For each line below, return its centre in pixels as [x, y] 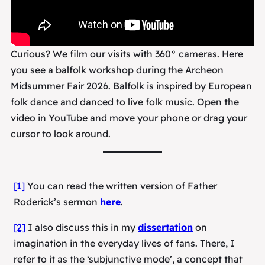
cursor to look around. [61, 133]
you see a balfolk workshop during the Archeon [117, 70]
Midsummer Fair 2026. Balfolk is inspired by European [132, 85]
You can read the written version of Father [121, 185]
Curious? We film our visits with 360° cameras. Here [127, 54]
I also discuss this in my [82, 227]
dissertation [165, 227]
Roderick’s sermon [57, 201]
